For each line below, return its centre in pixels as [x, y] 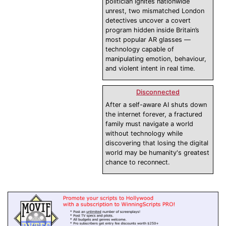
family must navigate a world [149, 124]
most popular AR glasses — [148, 40]
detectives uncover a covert [148, 21]
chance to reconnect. [138, 162]
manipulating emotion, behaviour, [156, 59]
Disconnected [158, 92]
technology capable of [140, 49]
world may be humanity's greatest [157, 153]
